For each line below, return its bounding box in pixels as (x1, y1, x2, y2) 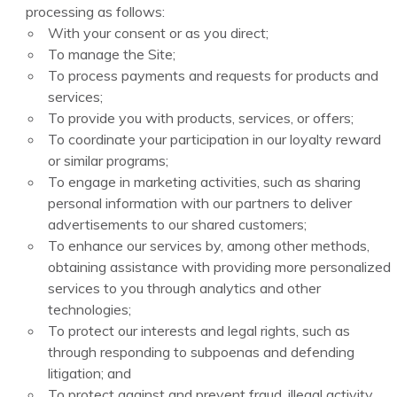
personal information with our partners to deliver (48, 194, 353, 213)
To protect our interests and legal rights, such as (48, 322, 351, 340)
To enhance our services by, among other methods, (48, 237, 370, 255)
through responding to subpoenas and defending (48, 343, 355, 362)
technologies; (48, 300, 132, 319)
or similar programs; (48, 152, 169, 170)
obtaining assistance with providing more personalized (48, 258, 392, 276)
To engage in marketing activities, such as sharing (48, 173, 362, 191)
